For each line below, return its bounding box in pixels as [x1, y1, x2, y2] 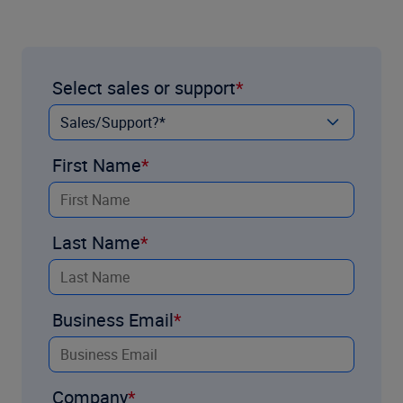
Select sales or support [52, 75, 236, 100]
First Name [52, 152, 141, 177]
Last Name [52, 229, 140, 255]
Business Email [52, 307, 174, 332]
